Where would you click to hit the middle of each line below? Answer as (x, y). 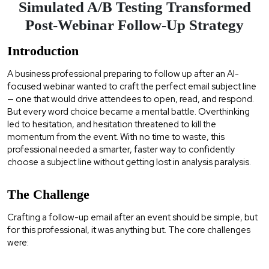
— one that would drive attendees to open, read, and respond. (131, 99)
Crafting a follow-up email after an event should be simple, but (132, 217)
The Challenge (48, 194)
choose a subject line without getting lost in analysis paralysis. (129, 162)
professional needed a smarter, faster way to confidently (121, 149)
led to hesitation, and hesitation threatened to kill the (112, 124)
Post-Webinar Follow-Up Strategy (134, 25)
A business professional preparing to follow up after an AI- (123, 74)
